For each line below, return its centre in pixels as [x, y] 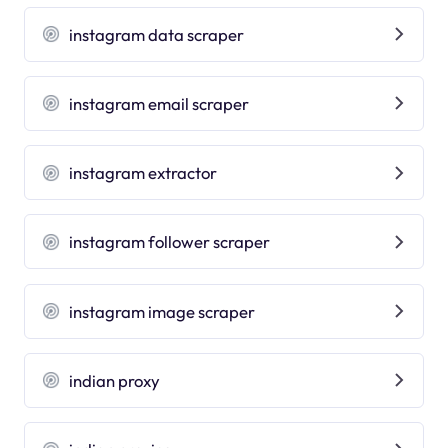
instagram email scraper [159, 103]
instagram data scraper [157, 34]
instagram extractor [143, 173]
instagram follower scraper [170, 242]
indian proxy [115, 380]
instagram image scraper [162, 311]
